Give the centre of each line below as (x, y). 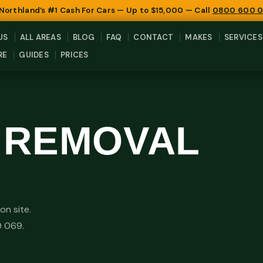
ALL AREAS (40, 37)
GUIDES (34, 55)
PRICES (75, 55)
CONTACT (154, 37)
